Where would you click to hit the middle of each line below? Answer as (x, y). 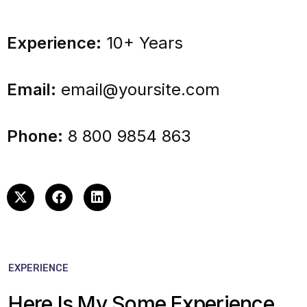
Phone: (35, 136)
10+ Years (142, 42)
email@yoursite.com (140, 89)
